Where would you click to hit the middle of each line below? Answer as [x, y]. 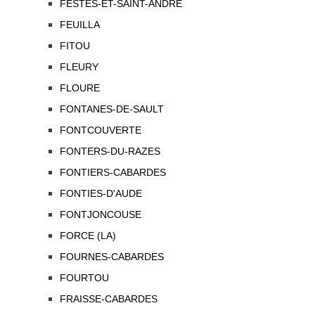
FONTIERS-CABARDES [112, 173]
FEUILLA [79, 25]
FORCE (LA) [88, 236]
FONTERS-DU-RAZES [110, 152]
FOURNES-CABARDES [111, 257]
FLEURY [79, 67]
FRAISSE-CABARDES [108, 299]
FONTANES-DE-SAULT [111, 109]
